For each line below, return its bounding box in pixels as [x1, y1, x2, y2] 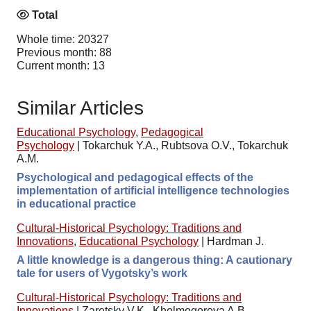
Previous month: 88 [17, 46, 112, 58]
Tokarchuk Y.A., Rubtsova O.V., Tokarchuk [83, 139, 288, 151]
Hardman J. [207, 235, 264, 247]
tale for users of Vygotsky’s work [17, 267, 187, 279]
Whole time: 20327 [17, 33, 109, 45]
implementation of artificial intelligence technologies [17, 184, 289, 196]
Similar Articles [17, 96, 144, 119]
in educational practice [17, 197, 136, 210]
